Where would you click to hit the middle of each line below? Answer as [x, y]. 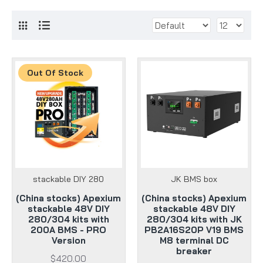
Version [68, 240]
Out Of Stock [55, 73]
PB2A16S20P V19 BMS [194, 230]
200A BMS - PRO [69, 230]
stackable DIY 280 [69, 179]
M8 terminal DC [194, 240]
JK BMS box [194, 179]
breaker [194, 251]
